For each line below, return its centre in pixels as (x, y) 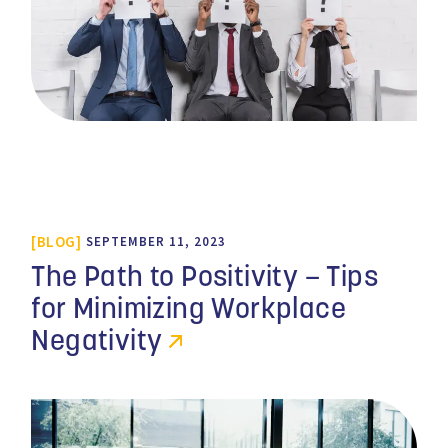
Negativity (97, 342)
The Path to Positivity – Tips (204, 278)
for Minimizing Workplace (188, 310)
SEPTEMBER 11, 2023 (155, 242)
